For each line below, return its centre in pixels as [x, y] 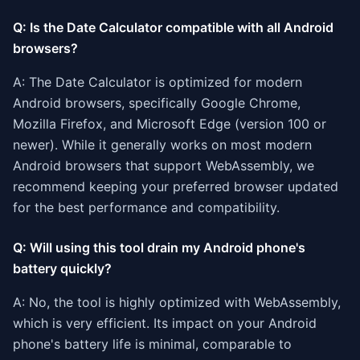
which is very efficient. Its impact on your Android [165, 323]
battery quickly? [62, 268]
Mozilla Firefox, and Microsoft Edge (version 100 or [170, 124]
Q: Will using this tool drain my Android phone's [159, 247]
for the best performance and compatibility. [146, 207]
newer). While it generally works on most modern [162, 145]
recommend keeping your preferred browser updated [176, 186]
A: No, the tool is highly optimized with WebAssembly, [177, 302]
